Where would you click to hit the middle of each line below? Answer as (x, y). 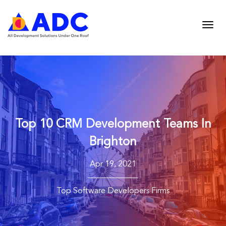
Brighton (113, 142)
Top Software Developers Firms (113, 191)
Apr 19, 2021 (113, 164)
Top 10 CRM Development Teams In (113, 125)
